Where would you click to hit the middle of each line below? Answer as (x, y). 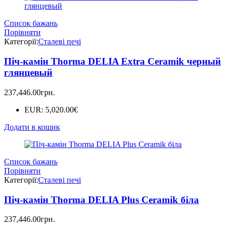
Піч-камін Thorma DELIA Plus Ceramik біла (102, 199)
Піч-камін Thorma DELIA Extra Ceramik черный (112, 62)
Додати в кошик (32, 127)
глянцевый (28, 73)
